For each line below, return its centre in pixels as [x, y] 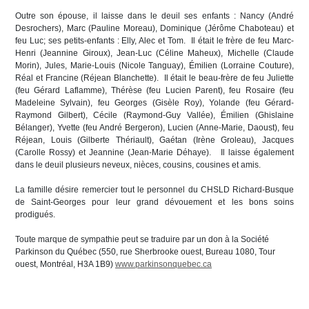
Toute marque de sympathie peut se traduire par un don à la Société [142, 239]
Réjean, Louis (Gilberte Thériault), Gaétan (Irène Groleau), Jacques [154, 140]
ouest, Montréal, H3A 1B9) [65, 264]
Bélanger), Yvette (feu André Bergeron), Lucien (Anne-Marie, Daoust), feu [154, 128]
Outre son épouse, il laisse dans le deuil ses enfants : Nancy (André [154, 16]
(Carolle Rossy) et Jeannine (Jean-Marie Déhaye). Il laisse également [154, 152]
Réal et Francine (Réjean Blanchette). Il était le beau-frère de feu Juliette [154, 78]
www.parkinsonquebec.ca [163, 264]
